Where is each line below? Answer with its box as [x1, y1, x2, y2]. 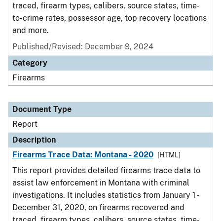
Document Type [12, 105, 72, 114]
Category [12, 58, 47, 68]
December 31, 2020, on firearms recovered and [12, 203, 184, 212]
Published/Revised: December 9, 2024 [12, 42, 153, 51]
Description [12, 135, 56, 145]
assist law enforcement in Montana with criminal [12, 178, 189, 187]
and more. [12, 26, 49, 35]
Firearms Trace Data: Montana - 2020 [12, 150, 153, 159]
